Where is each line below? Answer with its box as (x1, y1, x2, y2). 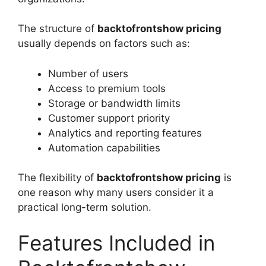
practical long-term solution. (18, 201, 151, 214)
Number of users (48, 67, 128, 80)
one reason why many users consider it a (18, 186, 214, 199)
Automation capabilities (48, 141, 160, 154)
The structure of (18, 23, 97, 35)
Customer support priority (48, 112, 170, 124)
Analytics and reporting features (48, 126, 202, 139)
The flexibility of (18, 172, 97, 184)
